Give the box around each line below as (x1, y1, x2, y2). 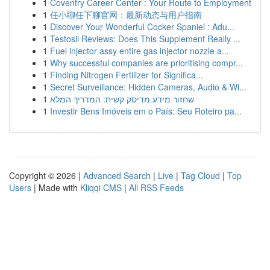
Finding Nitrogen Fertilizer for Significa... (50, 69, 203, 81)
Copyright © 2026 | (9, 169, 83, 181)
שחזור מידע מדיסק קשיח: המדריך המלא (50, 93, 194, 105)
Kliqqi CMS (80, 181, 122, 193)
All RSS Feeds (129, 181, 184, 193)
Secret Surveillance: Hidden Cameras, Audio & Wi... (50, 81, 246, 93)
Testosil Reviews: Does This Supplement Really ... (50, 33, 240, 45)
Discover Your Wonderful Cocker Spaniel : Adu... (50, 20, 234, 33)
